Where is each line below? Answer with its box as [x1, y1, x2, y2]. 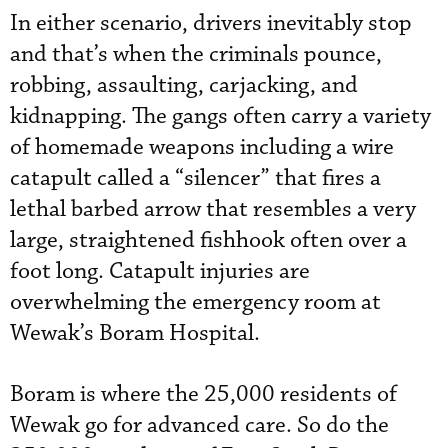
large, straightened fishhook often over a [10, 225, 407, 255]
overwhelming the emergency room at [10, 287, 381, 317]
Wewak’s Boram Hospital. [10, 318, 260, 348]
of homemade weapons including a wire [10, 132, 394, 162]
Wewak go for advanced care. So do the [10, 410, 389, 440]
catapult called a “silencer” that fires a [10, 163, 381, 193]
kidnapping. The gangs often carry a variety [10, 101, 431, 131]
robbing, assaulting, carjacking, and [10, 70, 358, 100]
